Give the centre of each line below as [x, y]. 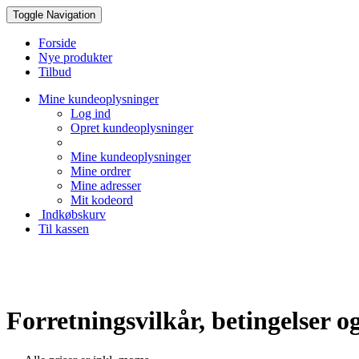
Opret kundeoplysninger [132, 128]
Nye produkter [75, 57]
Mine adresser [106, 186]
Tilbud [55, 72]
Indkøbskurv [72, 214]
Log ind [91, 113]
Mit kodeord [102, 200]
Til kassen [64, 229]
